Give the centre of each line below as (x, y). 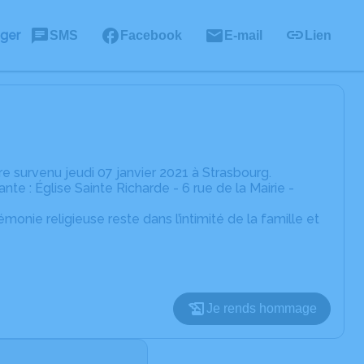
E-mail (243, 35)
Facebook (151, 35)
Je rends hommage (262, 308)
